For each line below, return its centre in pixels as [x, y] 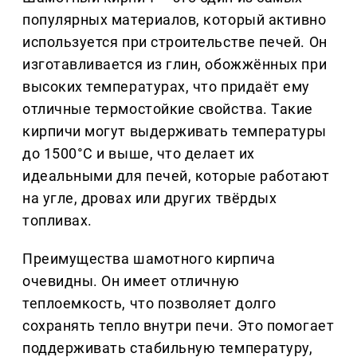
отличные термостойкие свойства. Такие [168, 109]
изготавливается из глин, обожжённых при [175, 65]
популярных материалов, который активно [175, 20]
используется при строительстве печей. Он [175, 42]
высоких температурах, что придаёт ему [166, 87]
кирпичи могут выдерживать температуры [175, 131]
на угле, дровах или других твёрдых [150, 198]
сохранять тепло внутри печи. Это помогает [178, 326]
